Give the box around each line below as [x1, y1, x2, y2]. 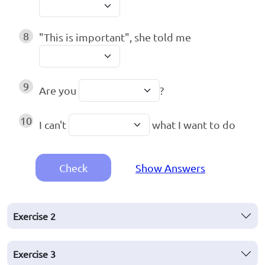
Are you [39, 84, 79, 97]
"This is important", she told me [39, 31, 193, 44]
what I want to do [150, 118, 235, 131]
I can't [39, 118, 69, 131]
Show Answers [135, 161, 205, 174]
